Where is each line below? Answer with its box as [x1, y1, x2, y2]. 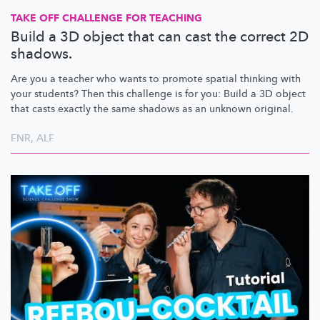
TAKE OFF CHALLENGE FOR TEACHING [11, 11, 202, 25]
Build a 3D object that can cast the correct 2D [11, 26, 309, 46]
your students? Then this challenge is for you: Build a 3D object [11, 86, 306, 101]
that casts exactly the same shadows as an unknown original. [11, 101, 294, 116]
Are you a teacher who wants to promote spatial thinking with [11, 71, 301, 86]
